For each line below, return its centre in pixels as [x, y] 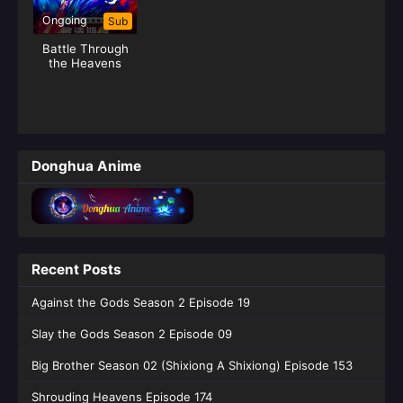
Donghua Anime [86, 166]
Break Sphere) [85, 91]
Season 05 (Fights [85, 77]
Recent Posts [76, 269]
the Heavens [85, 63]
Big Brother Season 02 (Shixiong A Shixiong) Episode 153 [192, 365]
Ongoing [65, 20]
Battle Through [85, 48]
